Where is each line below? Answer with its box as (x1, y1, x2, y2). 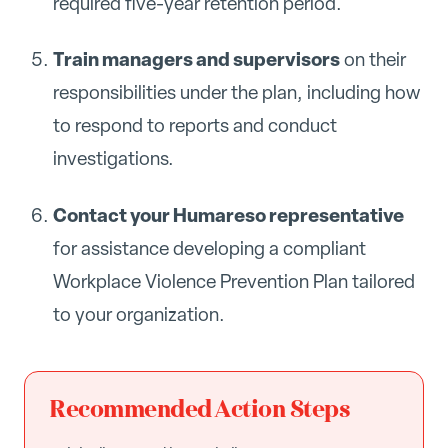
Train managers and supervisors (52, 46, 340, 73)
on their (339, 47, 406, 73)
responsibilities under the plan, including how (52, 80, 420, 106)
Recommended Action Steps (49, 393, 351, 427)
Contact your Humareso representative (52, 202, 404, 228)
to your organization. (52, 302, 225, 327)
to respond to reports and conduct (52, 113, 337, 139)
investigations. (52, 146, 174, 172)
